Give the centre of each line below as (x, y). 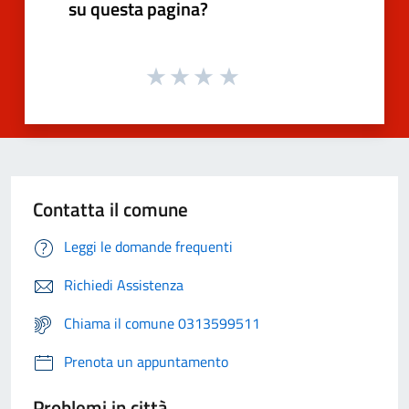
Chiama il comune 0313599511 (162, 324)
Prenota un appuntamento (146, 362)
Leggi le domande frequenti (148, 247)
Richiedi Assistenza (124, 285)
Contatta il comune (110, 210)
